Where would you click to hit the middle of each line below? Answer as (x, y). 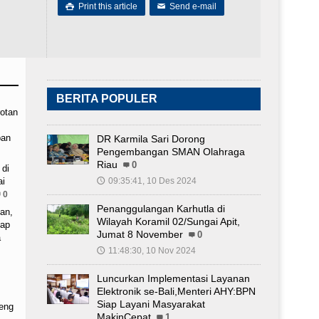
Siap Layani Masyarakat (151, 304)
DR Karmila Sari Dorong (151, 138)
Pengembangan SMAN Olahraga (171, 151)
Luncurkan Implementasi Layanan (173, 278)
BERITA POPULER (107, 98)
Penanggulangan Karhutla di (161, 208)
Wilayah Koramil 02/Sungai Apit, (168, 221)
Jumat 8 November (140, 234)
